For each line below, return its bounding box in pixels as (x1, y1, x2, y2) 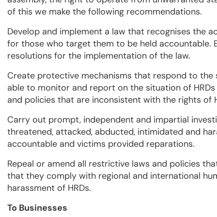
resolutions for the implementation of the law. (7, 50, 190, 62)
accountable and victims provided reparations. (7, 138, 195, 150)
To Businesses (7, 202, 67, 214)
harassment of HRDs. (7, 182, 91, 194)
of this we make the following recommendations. (7, 6, 202, 18)
